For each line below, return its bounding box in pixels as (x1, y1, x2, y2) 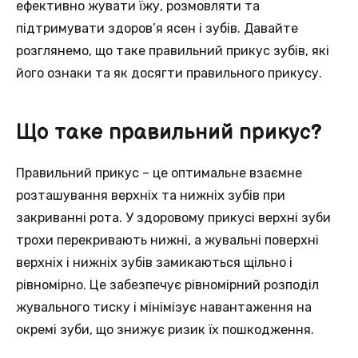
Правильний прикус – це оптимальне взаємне (16, 165, 302, 181)
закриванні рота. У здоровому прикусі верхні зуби (16, 209, 331, 225)
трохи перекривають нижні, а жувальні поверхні (16, 232, 319, 248)
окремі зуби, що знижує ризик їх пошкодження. (16, 321, 314, 337)
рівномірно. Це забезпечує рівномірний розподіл (16, 276, 319, 292)
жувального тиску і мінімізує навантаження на (16, 299, 312, 315)
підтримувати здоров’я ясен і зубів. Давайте (16, 20, 298, 36)
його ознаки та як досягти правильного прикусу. (16, 65, 322, 81)
